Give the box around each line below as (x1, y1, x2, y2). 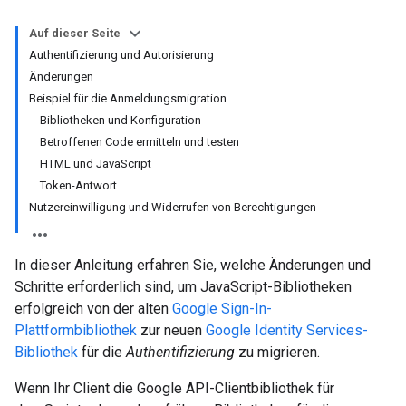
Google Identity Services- (206, 322, 368, 339)
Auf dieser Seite (29, 26, 121, 40)
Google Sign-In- (172, 300, 272, 317)
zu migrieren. (235, 343, 320, 361)
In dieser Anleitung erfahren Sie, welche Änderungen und (14, 256, 371, 274)
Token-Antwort (40, 179, 117, 192)
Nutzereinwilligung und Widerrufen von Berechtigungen (29, 200, 316, 214)
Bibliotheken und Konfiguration (40, 113, 201, 127)
